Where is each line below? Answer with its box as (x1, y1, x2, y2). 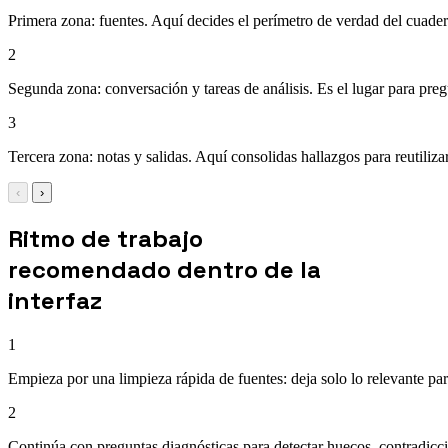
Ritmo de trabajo (8, 222, 203, 254)
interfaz (8, 284, 102, 316)
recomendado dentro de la (8, 253, 321, 285)
